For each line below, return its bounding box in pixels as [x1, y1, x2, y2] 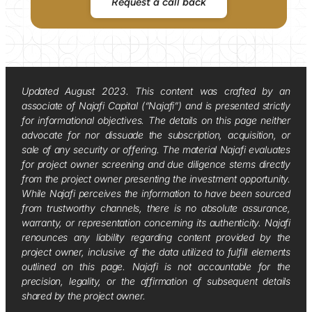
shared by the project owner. [21, 290, 146, 302]
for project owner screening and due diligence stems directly [21, 158, 291, 171]
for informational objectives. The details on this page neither [21, 114, 291, 127]
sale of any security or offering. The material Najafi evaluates [21, 143, 291, 156]
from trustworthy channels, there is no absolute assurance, [21, 202, 291, 214]
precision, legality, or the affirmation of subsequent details [21, 275, 291, 288]
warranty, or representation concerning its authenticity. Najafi [21, 217, 291, 229]
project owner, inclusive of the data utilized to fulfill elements [21, 246, 291, 258]
